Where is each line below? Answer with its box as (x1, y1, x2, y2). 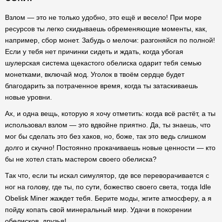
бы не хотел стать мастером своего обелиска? (5, 155, 157, 163)
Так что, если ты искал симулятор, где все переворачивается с (5, 171, 209, 179)
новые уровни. (5, 93, 52, 101)
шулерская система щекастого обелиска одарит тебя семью (5, 59, 202, 67)
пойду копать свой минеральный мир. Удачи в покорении (5, 206, 192, 214)
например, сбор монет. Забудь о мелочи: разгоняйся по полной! (5, 36, 215, 44)
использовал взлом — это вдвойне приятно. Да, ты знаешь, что (5, 121, 211, 129)
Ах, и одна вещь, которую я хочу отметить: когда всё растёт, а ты (5, 110, 216, 117)
